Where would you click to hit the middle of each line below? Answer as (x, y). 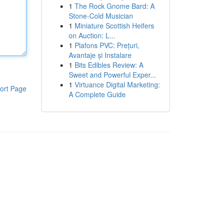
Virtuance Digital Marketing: (117, 84)
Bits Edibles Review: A (109, 65)
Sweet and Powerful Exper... (112, 75)
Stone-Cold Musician (101, 16)
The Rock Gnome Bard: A (114, 6)
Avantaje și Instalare (100, 55)
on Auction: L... (92, 35)
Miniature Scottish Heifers (114, 26)
